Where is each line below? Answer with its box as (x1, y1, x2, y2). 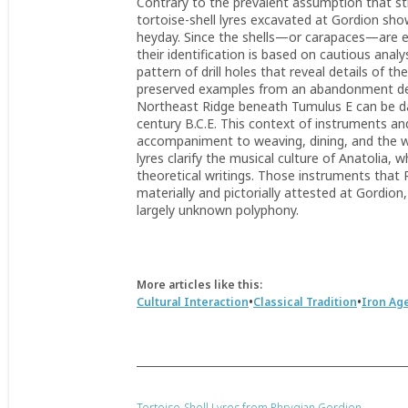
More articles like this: (137, 277, 262, 292)
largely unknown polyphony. (137, 201, 299, 219)
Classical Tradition (253, 294, 357, 310)
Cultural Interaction (137, 294, 249, 310)
